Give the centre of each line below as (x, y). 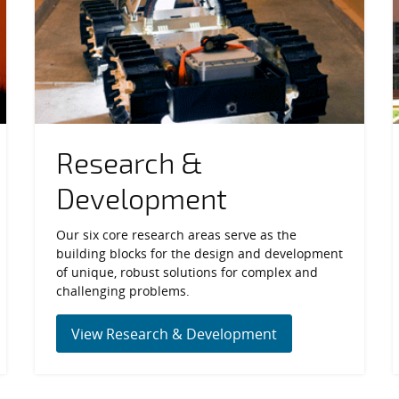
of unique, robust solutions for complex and (187, 272)
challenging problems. (122, 290)
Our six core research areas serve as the (176, 234)
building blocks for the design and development (199, 253)
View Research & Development (174, 334)
